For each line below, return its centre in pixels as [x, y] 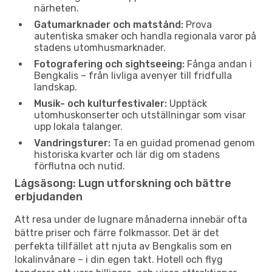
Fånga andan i [218, 64]
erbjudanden [49, 196]
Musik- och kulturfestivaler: [100, 103]
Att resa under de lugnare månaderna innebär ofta [131, 219]
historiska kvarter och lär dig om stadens [127, 154]
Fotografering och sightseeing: [109, 64]
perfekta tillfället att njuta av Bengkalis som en [123, 246]
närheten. [56, 8]
